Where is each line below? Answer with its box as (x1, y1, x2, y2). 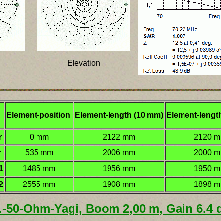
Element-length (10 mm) (74, 111, 163, 119)
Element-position (6, 111, 72, 119)
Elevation (67, 59, 100, 67)
